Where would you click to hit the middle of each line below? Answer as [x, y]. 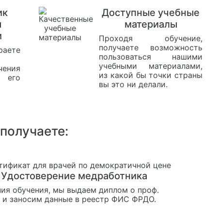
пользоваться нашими [151, 56]
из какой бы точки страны [151, 75]
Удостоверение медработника [74, 176]
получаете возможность [151, 47]
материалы [151, 24]
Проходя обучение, [151, 38]
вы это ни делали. [133, 84]
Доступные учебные [151, 12]
